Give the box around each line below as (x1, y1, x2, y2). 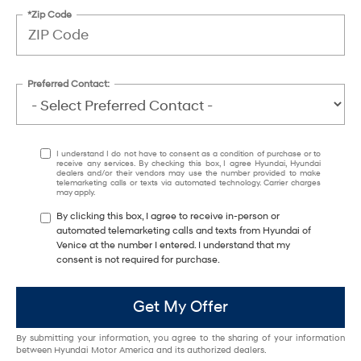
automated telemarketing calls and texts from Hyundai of (56, 224, 311, 237)
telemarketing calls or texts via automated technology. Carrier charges (56, 177, 321, 188)
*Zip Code (27, 8, 72, 21)
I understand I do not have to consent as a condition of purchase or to (56, 148, 321, 159)
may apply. (56, 187, 95, 197)
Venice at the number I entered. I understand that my (56, 239, 290, 251)
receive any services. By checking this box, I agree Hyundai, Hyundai (56, 158, 321, 168)
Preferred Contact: (27, 77, 110, 90)
